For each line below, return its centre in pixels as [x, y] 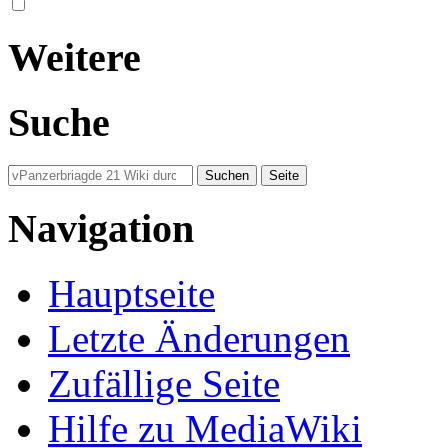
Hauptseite [131, 293]
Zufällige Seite [164, 383]
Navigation [101, 228]
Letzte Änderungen [199, 338]
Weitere [74, 57]
